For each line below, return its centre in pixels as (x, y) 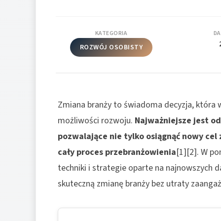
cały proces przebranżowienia (117, 152)
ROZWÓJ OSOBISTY (111, 47)
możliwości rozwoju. (96, 120)
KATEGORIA (111, 33)
